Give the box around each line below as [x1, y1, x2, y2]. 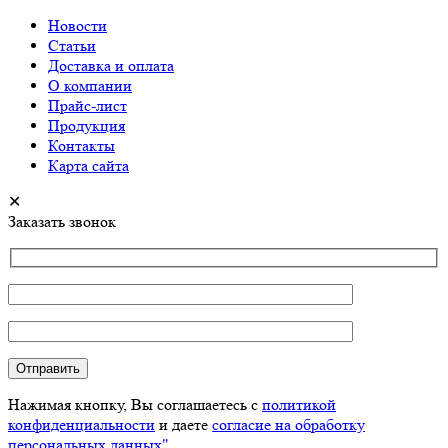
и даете [155, 414, 212, 434]
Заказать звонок [8, 211, 116, 231]
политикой [262, 394, 336, 414]
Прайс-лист [48, 95, 127, 115]
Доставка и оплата [48, 55, 174, 75]
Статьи [48, 35, 96, 55]
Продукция [48, 115, 125, 135]
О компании [48, 75, 132, 95]
